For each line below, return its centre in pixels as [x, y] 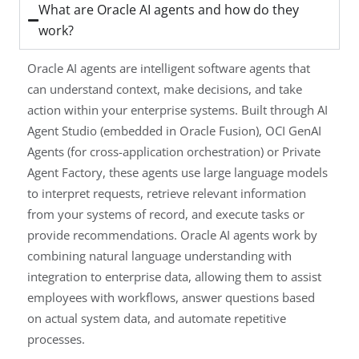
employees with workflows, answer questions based [171, 298]
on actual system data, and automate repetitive [157, 319]
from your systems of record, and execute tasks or [166, 214]
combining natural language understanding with [159, 256]
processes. [56, 339]
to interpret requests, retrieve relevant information [167, 194]
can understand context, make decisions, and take [165, 89]
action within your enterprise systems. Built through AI [177, 110]
